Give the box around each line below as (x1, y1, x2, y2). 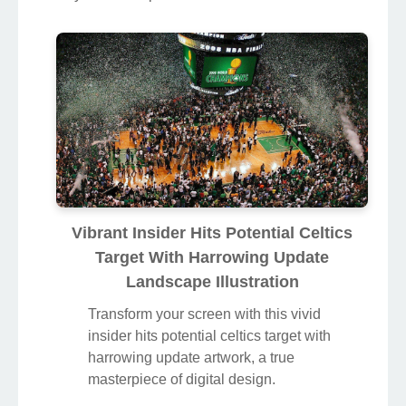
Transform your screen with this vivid (88, 306, 321, 323)
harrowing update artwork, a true (88, 350, 295, 366)
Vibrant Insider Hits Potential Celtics (72, 224, 353, 243)
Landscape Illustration (125, 273, 299, 292)
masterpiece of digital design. (88, 372, 275, 388)
